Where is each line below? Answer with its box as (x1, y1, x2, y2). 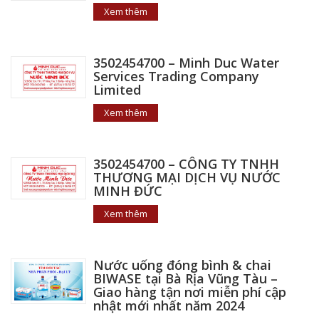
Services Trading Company (93, 67, 259, 85)
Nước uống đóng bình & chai (93, 256, 271, 273)
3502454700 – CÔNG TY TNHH (93, 155, 279, 172)
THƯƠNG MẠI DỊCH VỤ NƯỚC (93, 168, 281, 186)
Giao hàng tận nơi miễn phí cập (93, 283, 286, 300)
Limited (93, 80, 141, 98)
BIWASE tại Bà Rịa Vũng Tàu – (93, 269, 278, 287)
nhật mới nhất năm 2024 (93, 296, 244, 314)
